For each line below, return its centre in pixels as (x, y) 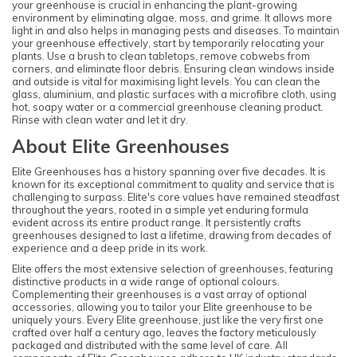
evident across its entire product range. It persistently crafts (157, 222)
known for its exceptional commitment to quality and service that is (173, 184)
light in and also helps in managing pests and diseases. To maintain (176, 31)
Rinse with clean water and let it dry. (101, 120)
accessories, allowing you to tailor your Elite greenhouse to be (162, 307)
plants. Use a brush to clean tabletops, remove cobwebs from (161, 56)
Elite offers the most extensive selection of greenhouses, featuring (173, 269)
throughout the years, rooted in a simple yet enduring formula (160, 209)
